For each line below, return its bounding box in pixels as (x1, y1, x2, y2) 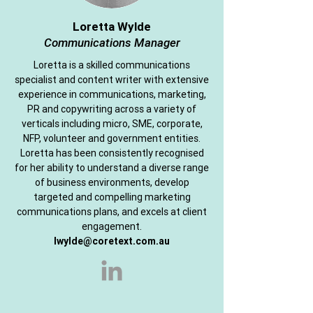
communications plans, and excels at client (17, 205, 207, 218)
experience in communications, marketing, (17, 88, 206, 101)
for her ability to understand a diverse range (15, 161, 209, 174)
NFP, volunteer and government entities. (23, 132, 201, 145)
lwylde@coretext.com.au (54, 235, 170, 247)
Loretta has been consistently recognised (20, 147, 204, 159)
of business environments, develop (34, 176, 189, 189)
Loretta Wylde (73, 19, 151, 34)
